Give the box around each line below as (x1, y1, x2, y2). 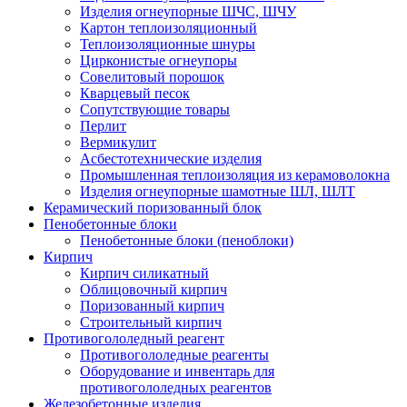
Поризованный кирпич (80, 297, 224, 313)
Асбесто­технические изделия (80, 150, 262, 166)
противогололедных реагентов (80, 379, 272, 395)
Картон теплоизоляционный (80, 19, 257, 35)
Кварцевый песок (80, 84, 190, 101)
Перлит (80, 117, 126, 134)
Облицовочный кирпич (80, 281, 227, 297)
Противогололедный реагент (44, 330, 224, 346)
